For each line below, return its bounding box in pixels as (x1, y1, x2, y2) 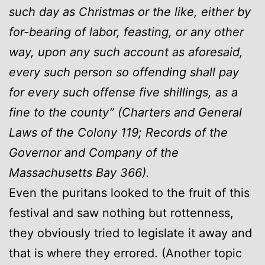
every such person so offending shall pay (9, 64, 239, 79)
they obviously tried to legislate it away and (9, 225, 252, 240)
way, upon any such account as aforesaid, (9, 44, 243, 59)
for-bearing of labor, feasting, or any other (9, 24, 244, 39)
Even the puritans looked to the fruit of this (9, 185, 250, 200)
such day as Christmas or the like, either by (9, 4, 251, 19)
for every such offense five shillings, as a (9, 85, 238, 99)
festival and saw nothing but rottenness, (9, 205, 234, 220)
